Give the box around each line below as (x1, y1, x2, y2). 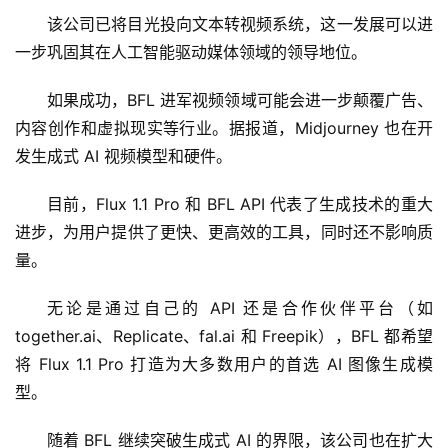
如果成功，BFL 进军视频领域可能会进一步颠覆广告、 (47, 89, 433, 110)
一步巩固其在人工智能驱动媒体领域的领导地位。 (15, 41, 367, 62)
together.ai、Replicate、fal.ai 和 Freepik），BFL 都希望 (15, 325, 433, 346)
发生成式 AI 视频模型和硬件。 (15, 145, 232, 166)
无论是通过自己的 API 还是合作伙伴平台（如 (47, 297, 433, 318)
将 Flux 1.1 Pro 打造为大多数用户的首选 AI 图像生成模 (15, 353, 433, 374)
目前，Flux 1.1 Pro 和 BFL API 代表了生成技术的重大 (47, 193, 433, 214)
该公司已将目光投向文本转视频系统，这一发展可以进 (47, 13, 433, 34)
